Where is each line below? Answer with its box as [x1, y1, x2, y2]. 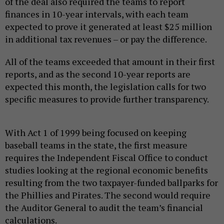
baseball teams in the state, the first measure [5, 138, 187, 151]
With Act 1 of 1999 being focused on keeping [5, 126, 186, 138]
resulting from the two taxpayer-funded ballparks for [5, 176, 218, 188]
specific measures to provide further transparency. [5, 92, 210, 105]
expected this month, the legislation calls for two [5, 80, 206, 92]
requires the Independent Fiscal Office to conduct [5, 151, 208, 163]
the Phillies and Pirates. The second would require [5, 188, 210, 201]
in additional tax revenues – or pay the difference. [5, 32, 208, 45]
